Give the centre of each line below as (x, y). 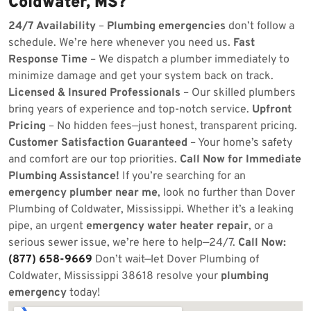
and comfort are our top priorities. (94, 160)
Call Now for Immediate (241, 160)
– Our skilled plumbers (238, 93)
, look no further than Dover (226, 193)
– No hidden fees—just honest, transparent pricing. (171, 126)
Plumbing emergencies (166, 26)
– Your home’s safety (240, 143)
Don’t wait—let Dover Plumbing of (176, 260)
